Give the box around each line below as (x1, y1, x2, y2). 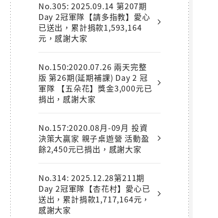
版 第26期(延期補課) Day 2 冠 (38, 71, 148, 83)
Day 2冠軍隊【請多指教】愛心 (38, 10, 150, 22)
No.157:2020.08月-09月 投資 (38, 121, 148, 133)
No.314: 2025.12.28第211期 (38, 171, 145, 183)
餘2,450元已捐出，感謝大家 (38, 143, 142, 155)
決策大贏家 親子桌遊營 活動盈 (38, 132, 149, 144)
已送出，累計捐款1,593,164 (38, 21, 142, 33)
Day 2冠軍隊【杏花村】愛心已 (38, 182, 150, 194)
